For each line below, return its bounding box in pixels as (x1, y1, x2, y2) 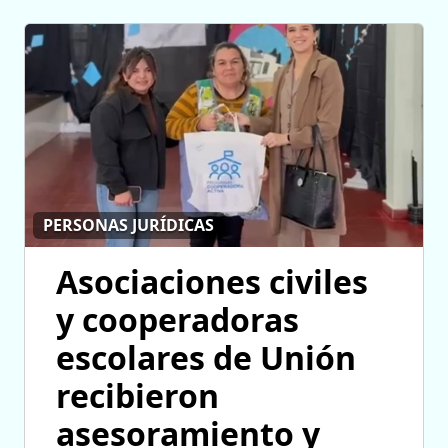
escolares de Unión (56, 336, 356, 380)
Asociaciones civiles (56, 260, 368, 304)
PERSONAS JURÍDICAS (43, 214, 215, 237)
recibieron (56, 374, 219, 418)
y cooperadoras (56, 298, 299, 342)
